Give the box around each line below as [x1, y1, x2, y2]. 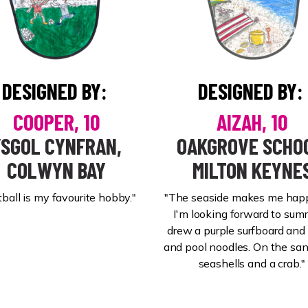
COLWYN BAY [6, 157, 106, 183]
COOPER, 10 [12, 109, 100, 135]
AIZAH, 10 [217, 109, 287, 135]
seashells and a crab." [198, 256, 306, 270]
